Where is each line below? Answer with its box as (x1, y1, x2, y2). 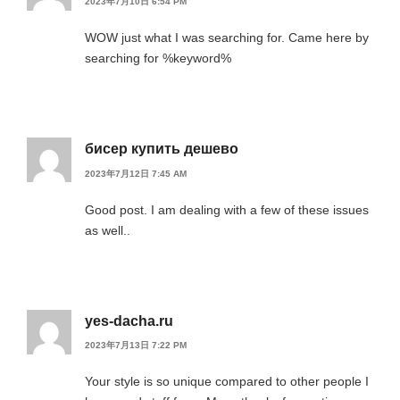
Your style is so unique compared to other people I (85, 374, 369, 389)
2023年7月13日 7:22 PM (85, 340, 187, 351)
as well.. (85, 222, 130, 237)
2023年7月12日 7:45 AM (85, 168, 187, 179)
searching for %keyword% (85, 51, 231, 66)
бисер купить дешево (85, 141, 238, 157)
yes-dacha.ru (85, 312, 173, 329)
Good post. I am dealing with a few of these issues (85, 202, 369, 217)
